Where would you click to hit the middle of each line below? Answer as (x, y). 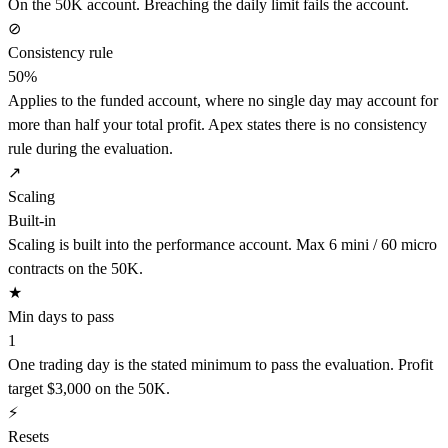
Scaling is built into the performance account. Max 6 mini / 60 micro (222, 245)
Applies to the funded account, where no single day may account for (223, 101)
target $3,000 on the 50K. (89, 389)
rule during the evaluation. (90, 149)
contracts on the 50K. (75, 269)
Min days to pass (61, 317)
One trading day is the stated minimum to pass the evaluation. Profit (220, 365)
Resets (28, 437)
